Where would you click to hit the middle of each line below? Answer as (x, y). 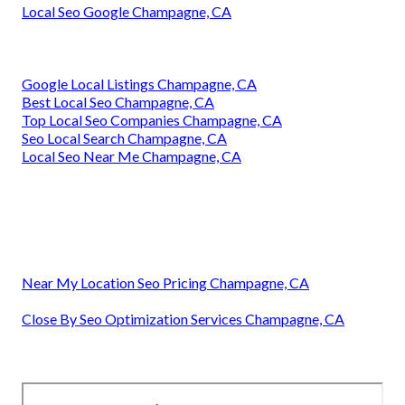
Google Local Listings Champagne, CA (139, 84)
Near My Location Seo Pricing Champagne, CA (165, 283)
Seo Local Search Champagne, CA (124, 138)
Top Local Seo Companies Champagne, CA (152, 120)
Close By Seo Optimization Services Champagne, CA (183, 319)
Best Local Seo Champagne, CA (118, 102)
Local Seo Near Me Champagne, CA (132, 156)
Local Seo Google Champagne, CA (127, 12)
